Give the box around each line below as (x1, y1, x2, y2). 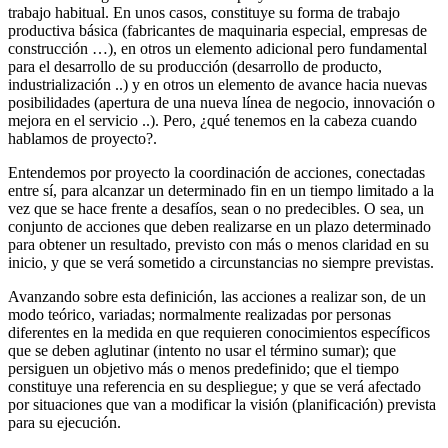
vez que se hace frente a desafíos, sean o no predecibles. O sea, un (8, 200, 424, 218)
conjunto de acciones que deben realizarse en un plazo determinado (8, 218, 431, 236)
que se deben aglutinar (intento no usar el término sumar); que (8, 342, 396, 360)
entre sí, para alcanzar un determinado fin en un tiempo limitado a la (8, 182, 434, 200)
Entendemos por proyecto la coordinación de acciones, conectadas (8, 164, 425, 182)
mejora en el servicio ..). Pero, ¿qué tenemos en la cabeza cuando (8, 112, 417, 130)
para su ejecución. (8, 414, 121, 432)
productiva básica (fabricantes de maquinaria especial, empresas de (8, 22, 427, 40)
